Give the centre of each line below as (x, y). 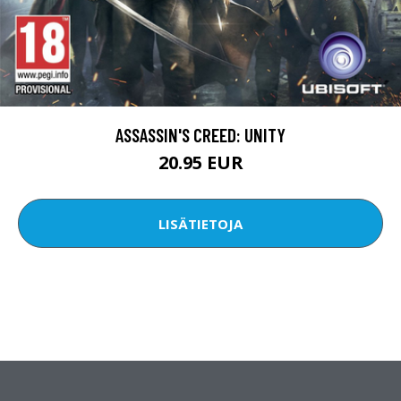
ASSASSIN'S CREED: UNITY (200, 135)
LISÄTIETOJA (200, 223)
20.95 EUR (200, 163)
